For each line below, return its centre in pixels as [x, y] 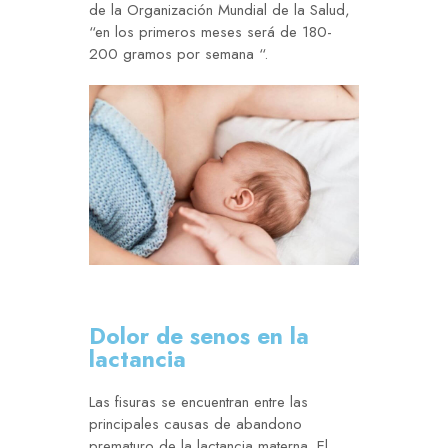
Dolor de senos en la [199, 336]
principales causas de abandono [195, 424]
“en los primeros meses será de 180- [210, 32]
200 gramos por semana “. [178, 54]
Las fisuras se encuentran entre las [198, 402]
